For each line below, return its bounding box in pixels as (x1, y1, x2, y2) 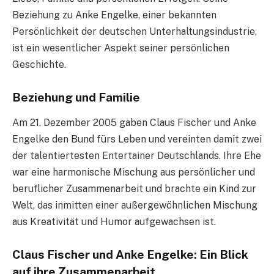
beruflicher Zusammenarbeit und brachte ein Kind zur (12, 183, 256, 195)
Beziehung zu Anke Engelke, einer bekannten (12, 9, 217, 21)
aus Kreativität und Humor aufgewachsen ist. (12, 216, 216, 228)
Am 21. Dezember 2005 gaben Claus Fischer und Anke (12, 117, 256, 129)
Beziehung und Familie (12, 90, 140, 104)
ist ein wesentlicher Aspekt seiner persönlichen (12, 42, 229, 54)
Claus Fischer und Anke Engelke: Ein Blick (12, 248, 248, 262)
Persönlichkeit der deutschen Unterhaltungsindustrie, (12, 25, 257, 37)
